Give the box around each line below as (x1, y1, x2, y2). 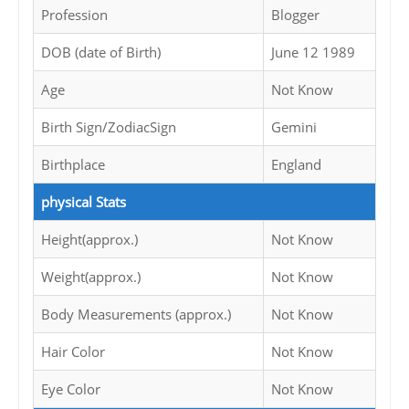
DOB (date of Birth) (41, 43, 161, 62)
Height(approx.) (41, 230, 138, 249)
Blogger (271, 5, 320, 25)
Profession (41, 5, 108, 25)
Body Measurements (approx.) (41, 305, 231, 324)
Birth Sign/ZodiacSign (41, 118, 176, 137)
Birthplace (41, 155, 105, 174)
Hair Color (41, 342, 105, 362)
